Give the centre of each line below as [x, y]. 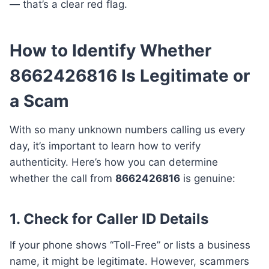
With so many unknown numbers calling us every [127, 130]
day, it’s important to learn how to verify [105, 146]
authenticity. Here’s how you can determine [114, 162]
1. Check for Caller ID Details [109, 219]
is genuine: [208, 179]
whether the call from [62, 179]
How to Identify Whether [110, 51]
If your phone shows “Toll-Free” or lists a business [130, 245]
